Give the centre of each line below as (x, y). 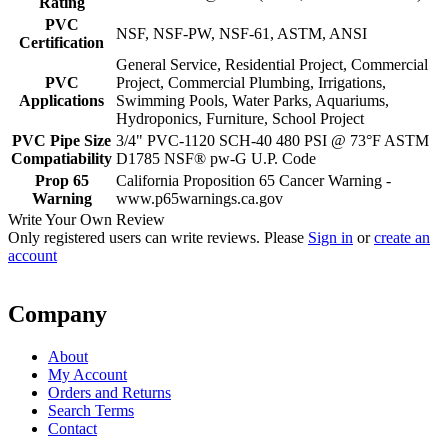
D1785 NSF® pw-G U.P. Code (216, 159)
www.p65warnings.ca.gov (199, 199)
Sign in (330, 238)
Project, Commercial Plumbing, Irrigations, (251, 83)
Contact (72, 429)
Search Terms (91, 411)
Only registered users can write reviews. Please (158, 238)
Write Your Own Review (86, 220)
